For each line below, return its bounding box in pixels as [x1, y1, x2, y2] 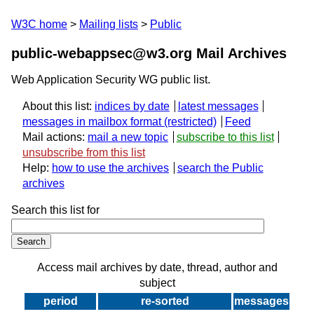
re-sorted [140, 295, 189, 308]
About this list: [22, 100, 95, 113]
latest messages [177, 100, 259, 113]
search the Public [177, 162, 264, 175]
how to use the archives [52, 162, 169, 175]
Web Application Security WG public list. [11, 74, 210, 86]
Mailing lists [79, 18, 138, 30]
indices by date [95, 100, 170, 113]
